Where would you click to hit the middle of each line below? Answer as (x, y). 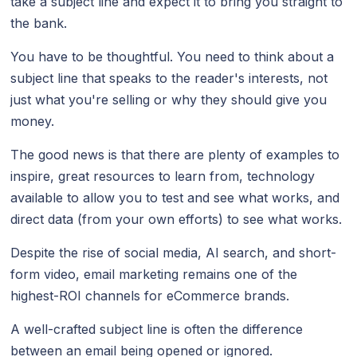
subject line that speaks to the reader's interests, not (169, 78)
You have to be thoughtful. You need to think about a (173, 56)
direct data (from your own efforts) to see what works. (177, 219)
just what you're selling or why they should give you (169, 99)
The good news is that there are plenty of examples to (175, 154)
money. (33, 121)
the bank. (39, 23)
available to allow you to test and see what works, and (175, 197)
